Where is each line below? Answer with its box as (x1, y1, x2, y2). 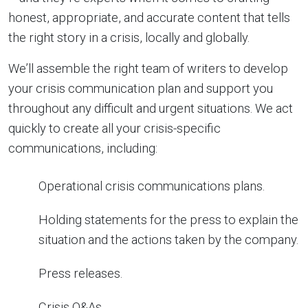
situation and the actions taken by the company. (38, 232, 298, 247)
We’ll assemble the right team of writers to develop (8, 60, 288, 76)
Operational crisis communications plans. (38, 178, 265, 193)
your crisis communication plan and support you (8, 80, 273, 96)
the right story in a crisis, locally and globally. (8, 30, 250, 45)
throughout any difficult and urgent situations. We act (8, 100, 293, 115)
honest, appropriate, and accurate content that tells (8, 10, 290, 25)
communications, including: (8, 140, 157, 155)
